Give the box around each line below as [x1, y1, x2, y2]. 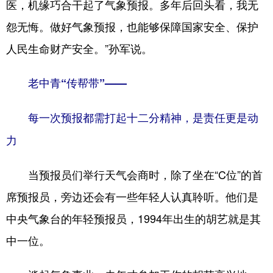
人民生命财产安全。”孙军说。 [6, 40, 152, 56]
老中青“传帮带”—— [6, 75, 127, 91]
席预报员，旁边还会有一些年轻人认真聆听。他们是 [6, 188, 258, 204]
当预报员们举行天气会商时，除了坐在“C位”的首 [6, 166, 263, 182]
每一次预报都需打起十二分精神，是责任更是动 [6, 110, 258, 126]
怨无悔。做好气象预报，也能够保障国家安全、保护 [6, 18, 258, 34]
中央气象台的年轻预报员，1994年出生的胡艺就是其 [6, 210, 261, 226]
